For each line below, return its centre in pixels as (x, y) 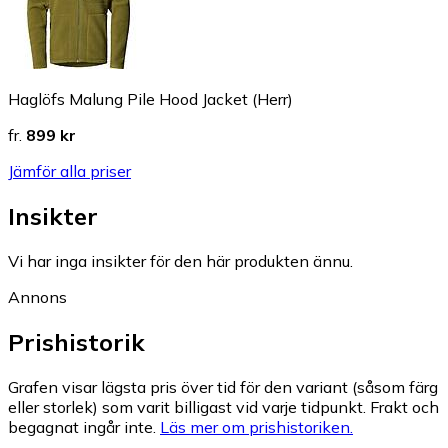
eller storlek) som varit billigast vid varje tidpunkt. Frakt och (223, 407)
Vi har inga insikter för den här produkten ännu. (180, 261)
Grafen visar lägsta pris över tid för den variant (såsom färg (223, 387)
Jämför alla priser (69, 171)
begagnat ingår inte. (82, 427)
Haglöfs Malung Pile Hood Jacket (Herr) (150, 99)
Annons (37, 297)
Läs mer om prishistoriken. (256, 427)
